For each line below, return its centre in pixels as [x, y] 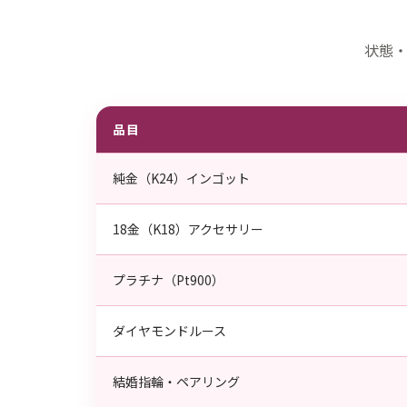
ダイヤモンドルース [169, 331]
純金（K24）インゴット [181, 178]
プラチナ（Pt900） [169, 280]
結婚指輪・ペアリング [176, 382]
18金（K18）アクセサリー [188, 229]
